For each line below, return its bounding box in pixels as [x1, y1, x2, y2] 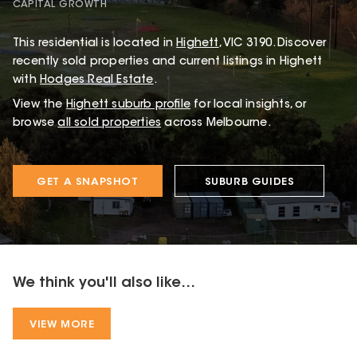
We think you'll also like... [13, 276, 195, 291]
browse [13, 117, 55, 129]
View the [13, 99, 63, 111]
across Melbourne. [164, 117, 271, 129]
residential [38, 37, 99, 49]
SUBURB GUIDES [204, 176, 295, 187]
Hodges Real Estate [40, 74, 154, 86]
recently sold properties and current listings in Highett [13, 56, 323, 68]
